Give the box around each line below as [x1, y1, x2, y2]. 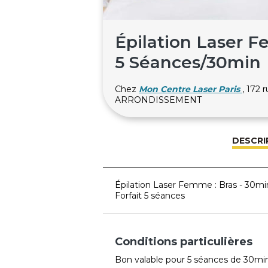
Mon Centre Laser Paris [139, 83, 240, 95]
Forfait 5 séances [115, 190, 185, 201]
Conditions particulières [115, 234, 252, 248]
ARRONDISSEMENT [115, 94, 202, 105]
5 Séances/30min [115, 52, 261, 72]
